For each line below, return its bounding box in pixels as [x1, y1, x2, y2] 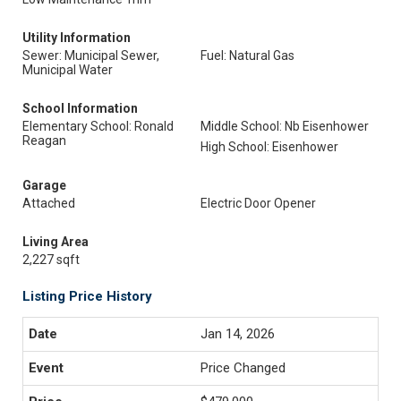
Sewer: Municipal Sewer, [22, 48, 159, 63]
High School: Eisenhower [200, 140, 338, 154]
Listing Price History [22, 288, 152, 304]
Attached [22, 196, 75, 210]
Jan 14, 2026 [200, 326, 275, 342]
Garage [22, 178, 66, 192]
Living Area [22, 235, 89, 249]
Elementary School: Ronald [22, 119, 174, 133]
